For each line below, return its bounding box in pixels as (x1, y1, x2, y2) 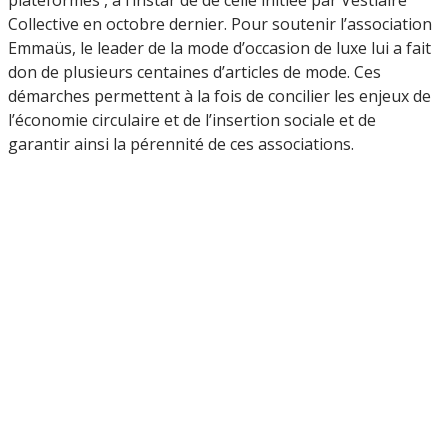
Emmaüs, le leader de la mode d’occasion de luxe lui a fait (8, 36, 431, 59)
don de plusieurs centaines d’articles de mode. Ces (8, 60, 381, 83)
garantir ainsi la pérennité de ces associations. (8, 132, 354, 155)
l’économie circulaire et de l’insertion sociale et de (8, 108, 376, 131)
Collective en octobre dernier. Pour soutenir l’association (8, 12, 432, 35)
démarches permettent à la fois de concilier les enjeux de (8, 84, 431, 107)
